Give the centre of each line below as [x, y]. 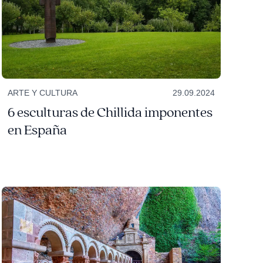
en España [37, 131]
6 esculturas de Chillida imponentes [110, 113]
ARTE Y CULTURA [42, 93]
